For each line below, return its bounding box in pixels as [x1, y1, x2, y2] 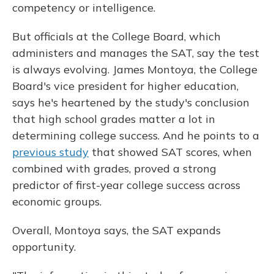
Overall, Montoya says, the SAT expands [12, 223, 221, 238]
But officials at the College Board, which [12, 29, 221, 44]
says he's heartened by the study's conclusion [12, 95, 250, 110]
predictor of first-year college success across [12, 178, 240, 193]
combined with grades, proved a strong [12, 161, 217, 176]
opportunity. [12, 240, 76, 254]
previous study [12, 145, 89, 160]
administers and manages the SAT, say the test [12, 46, 259, 61]
